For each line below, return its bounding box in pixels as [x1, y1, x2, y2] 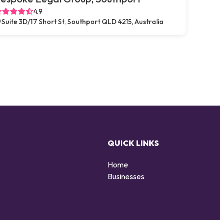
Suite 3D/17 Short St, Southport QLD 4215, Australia [1, 17, 164, 26]
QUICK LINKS [108, 137, 159, 148]
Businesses [108, 171, 144, 181]
